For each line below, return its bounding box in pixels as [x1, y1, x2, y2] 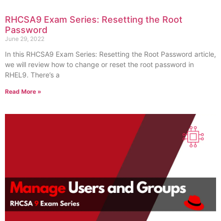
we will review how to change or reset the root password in [5, 60, 194, 69]
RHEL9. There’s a [5, 70, 60, 79]
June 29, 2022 [5, 35, 44, 42]
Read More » [5, 87, 41, 95]
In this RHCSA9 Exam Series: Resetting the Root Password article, [5, 49, 216, 58]
